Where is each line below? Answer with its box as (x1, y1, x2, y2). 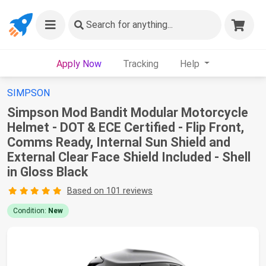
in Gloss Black (7, 164, 88, 179)
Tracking (122, 58, 159, 69)
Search (86, 19, 115, 30)
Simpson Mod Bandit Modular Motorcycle (7, 105, 248, 120)
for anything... (115, 19, 173, 30)
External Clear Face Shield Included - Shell (7, 150, 251, 164)
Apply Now (56, 58, 102, 69)
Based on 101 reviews (66, 185, 153, 196)
